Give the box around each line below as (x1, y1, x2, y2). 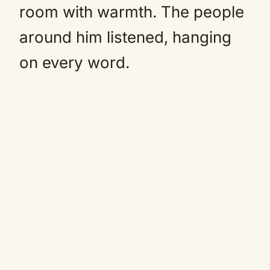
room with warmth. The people (19, 2, 244, 21)
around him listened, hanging (19, 28, 231, 46)
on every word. (19, 53, 130, 72)
